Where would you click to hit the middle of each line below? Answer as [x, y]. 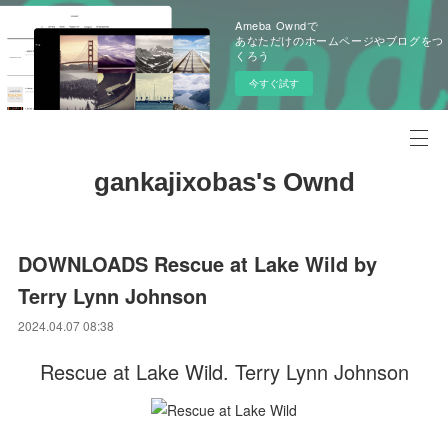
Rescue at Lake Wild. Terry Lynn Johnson [224, 371]
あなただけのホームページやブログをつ [339, 40]
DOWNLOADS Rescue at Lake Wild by [198, 263]
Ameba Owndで [277, 25]
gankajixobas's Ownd [224, 182]
